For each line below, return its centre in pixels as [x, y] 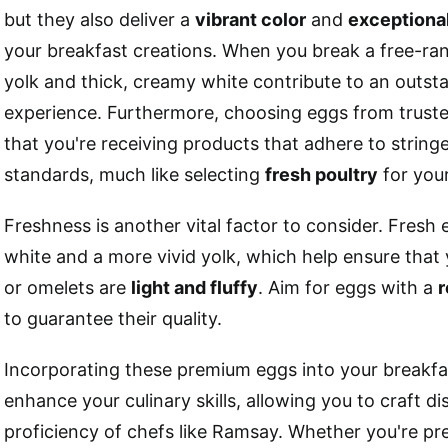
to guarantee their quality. [113, 319]
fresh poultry [321, 175]
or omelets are [67, 288]
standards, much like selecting [134, 175]
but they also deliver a [99, 20]
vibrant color [250, 20]
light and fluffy [194, 288]
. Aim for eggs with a [348, 288]
